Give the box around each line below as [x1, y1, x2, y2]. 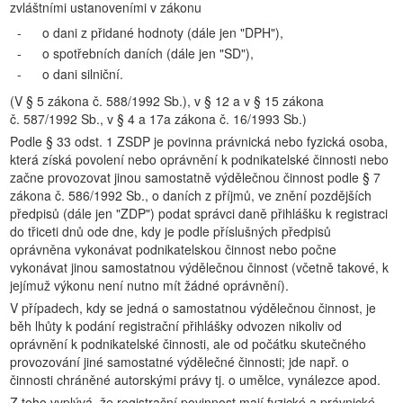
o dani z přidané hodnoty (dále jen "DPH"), [42, 23, 283, 41]
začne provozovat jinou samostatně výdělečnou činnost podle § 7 [10, 168, 381, 186]
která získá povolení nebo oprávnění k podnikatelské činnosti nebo [10, 150, 389, 168]
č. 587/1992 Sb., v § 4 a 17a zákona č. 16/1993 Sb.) [10, 110, 307, 128]
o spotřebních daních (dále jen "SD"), [42, 44, 254, 62]
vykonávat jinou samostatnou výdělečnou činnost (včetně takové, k [10, 258, 389, 276]
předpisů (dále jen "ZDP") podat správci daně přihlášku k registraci [10, 204, 388, 222]
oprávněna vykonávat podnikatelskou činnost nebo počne [10, 240, 336, 258]
